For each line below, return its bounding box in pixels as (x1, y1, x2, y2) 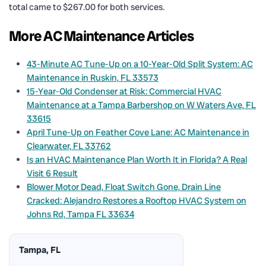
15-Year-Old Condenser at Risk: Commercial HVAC (27, 85, 221, 97)
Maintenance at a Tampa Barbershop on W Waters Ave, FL (27, 99, 256, 111)
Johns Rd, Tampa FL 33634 (27, 208, 134, 220)
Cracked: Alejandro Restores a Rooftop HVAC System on (27, 194, 246, 207)
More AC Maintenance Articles (9, 26, 194, 45)
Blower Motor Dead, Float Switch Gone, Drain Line (27, 180, 221, 193)
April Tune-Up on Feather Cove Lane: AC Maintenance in (27, 126, 249, 138)
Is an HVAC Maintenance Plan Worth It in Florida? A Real (27, 153, 247, 166)
